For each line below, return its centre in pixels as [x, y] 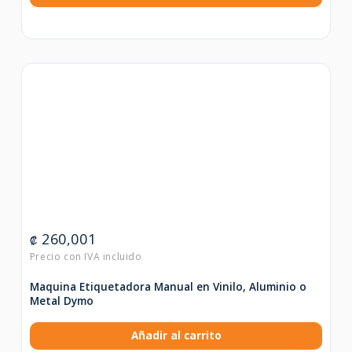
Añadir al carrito [176, 335]
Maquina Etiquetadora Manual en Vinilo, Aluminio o [168, 286]
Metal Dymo [61, 301]
